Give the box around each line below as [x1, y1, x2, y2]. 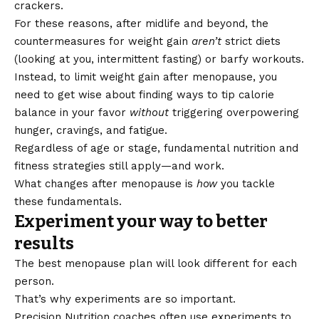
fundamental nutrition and [164, 142, 298, 155]
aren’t [188, 35, 225, 48]
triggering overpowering [169, 106, 299, 120]
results [14, 234, 74, 254]
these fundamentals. [14, 195, 122, 209]
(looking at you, [14, 53, 98, 66]
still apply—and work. [105, 159, 224, 173]
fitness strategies [14, 159, 105, 173]
